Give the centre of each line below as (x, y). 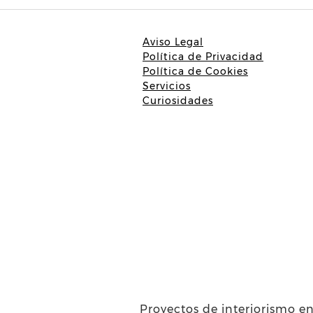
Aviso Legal (173, 42)
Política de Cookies (195, 71)
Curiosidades (178, 101)
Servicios (167, 86)
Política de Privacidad (203, 57)
